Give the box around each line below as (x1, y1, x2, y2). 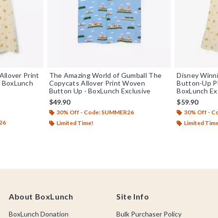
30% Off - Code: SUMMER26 (56, 108, 134, 116)
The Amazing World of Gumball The (49, 71, 162, 79)
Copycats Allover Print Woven (49, 78, 145, 87)
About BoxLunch (9, 192, 73, 201)
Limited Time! (56, 119, 93, 127)
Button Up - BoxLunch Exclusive (49, 86, 151, 95)
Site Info (116, 192, 149, 201)
